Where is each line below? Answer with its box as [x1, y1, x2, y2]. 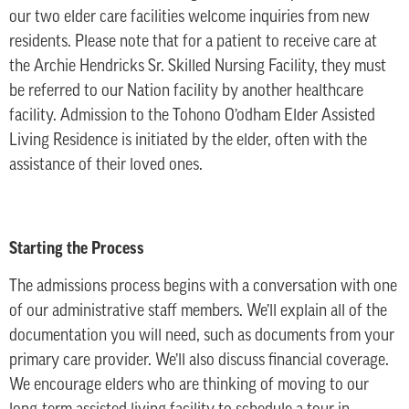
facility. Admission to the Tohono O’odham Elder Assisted [9, 108, 375, 126]
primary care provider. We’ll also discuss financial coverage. [9, 351, 389, 370]
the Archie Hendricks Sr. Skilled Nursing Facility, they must [9, 58, 386, 77]
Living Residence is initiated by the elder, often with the [9, 132, 367, 151]
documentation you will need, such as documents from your [9, 327, 394, 345]
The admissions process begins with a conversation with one [9, 278, 397, 296]
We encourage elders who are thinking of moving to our [9, 376, 369, 394]
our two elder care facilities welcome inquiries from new [9, 9, 370, 27]
